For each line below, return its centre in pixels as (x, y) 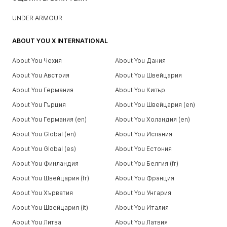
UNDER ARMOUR (37, 18)
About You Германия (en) (49, 119)
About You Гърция (39, 104)
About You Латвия (141, 222)
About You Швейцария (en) (155, 104)
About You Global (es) (44, 148)
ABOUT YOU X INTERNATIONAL (60, 41)
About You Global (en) (44, 134)
